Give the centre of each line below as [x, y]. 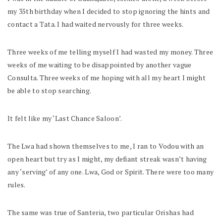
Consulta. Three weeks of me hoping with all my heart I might [107, 78]
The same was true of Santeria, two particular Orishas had [101, 212]
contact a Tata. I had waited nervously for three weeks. [96, 24]
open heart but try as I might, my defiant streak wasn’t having [107, 159]
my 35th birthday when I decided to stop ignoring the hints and [109, 11]
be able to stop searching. [50, 90]
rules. [17, 185]
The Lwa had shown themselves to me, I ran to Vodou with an [106, 146]
